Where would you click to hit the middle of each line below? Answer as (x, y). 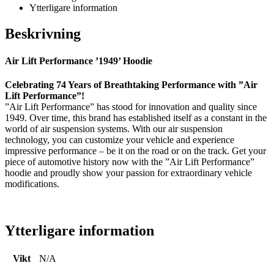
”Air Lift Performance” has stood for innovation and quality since (131, 106)
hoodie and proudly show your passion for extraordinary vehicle (128, 172)
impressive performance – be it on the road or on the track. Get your (135, 150)
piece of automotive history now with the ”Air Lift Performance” (130, 161)
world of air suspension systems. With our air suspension (114, 128)
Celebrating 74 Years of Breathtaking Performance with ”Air (131, 84)
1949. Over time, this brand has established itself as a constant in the (136, 117)
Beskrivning (43, 34)
